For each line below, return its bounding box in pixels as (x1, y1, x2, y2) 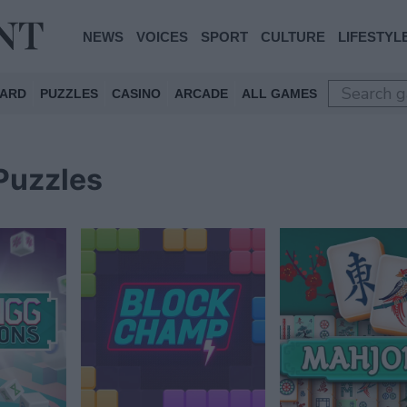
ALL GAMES (242, 86, 317, 101)
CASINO (112, 86, 161, 101)
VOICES (136, 28, 188, 45)
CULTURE (261, 28, 325, 45)
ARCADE (174, 86, 228, 101)
